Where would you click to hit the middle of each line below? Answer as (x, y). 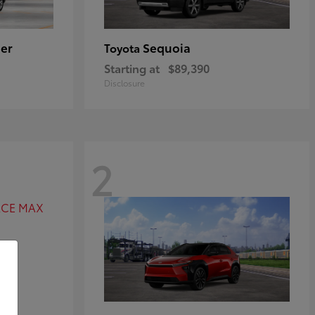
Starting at (132, 68)
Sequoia (167, 47)
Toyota (123, 48)
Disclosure (124, 83)
